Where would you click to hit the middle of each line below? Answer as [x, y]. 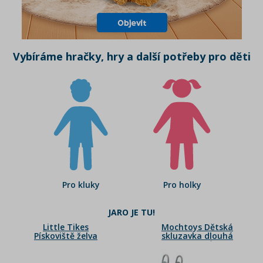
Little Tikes [66, 227]
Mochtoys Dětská [197, 227]
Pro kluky [81, 185]
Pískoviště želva [66, 236]
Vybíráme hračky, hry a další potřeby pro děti [131, 56]
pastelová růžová [197, 245]
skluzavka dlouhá [197, 236]
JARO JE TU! [131, 212]
